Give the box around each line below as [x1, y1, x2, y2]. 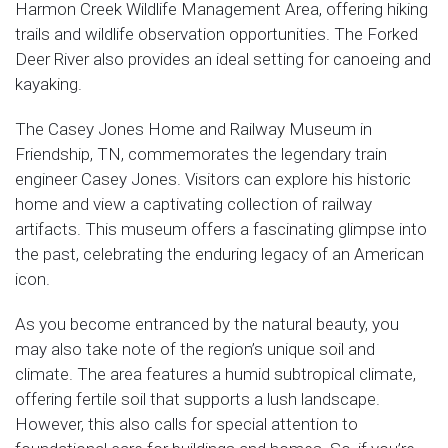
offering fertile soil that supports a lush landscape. [15, 389, 380, 409]
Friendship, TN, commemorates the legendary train [15, 144, 387, 164]
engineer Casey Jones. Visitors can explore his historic [15, 169, 411, 189]
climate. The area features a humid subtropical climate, [15, 364, 416, 384]
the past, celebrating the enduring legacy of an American [15, 244, 424, 264]
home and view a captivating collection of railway [15, 194, 372, 214]
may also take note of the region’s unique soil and [15, 339, 375, 359]
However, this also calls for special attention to [15, 414, 358, 434]
